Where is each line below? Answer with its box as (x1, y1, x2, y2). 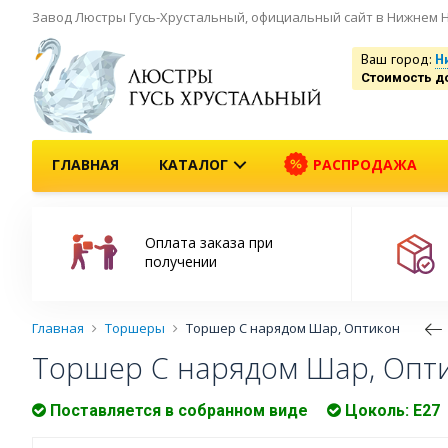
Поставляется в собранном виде (46, 401, 308, 421)
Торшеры (105, 319, 165, 338)
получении (144, 252, 217, 272)
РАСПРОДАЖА (309, 154, 417, 174)
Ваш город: (361, 50, 435, 68)
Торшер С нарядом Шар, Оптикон (186, 319, 400, 338)
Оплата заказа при (144, 233, 273, 253)
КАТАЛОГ (159, 154, 228, 174)
